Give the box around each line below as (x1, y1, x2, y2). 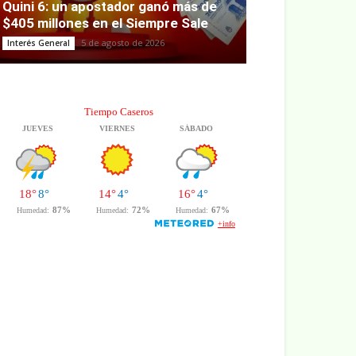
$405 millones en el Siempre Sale (2, 15, 208, 32)
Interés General (7, 37, 70, 49)
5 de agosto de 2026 (81, 37, 164, 49)
